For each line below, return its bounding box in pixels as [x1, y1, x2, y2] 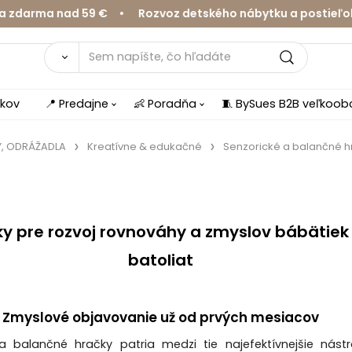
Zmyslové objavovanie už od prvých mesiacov [2, 308, 319, 328]
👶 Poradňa [134, 95, 196, 112]
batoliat [127, 249, 193, 272]
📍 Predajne [45, 95, 108, 112]
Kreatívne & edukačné [86, 138, 202, 154]
